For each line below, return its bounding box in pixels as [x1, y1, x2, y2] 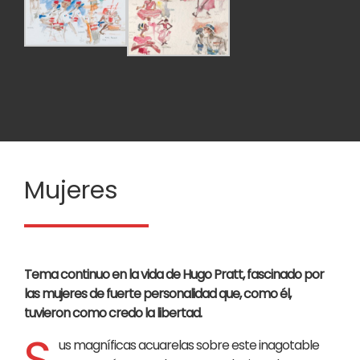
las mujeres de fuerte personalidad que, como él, [24, 284, 291, 303]
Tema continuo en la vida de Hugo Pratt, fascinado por [24, 264, 324, 284]
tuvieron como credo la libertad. [24, 303, 202, 322]
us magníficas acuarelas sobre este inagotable [59, 335, 319, 354]
